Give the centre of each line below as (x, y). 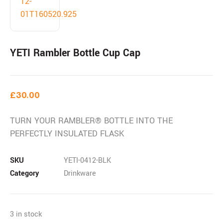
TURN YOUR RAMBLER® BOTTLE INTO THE (91, 120)
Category (24, 173)
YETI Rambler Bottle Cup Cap (75, 53)
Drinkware (80, 173)
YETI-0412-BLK (87, 160)
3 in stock (26, 214)
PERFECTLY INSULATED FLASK (67, 133)
